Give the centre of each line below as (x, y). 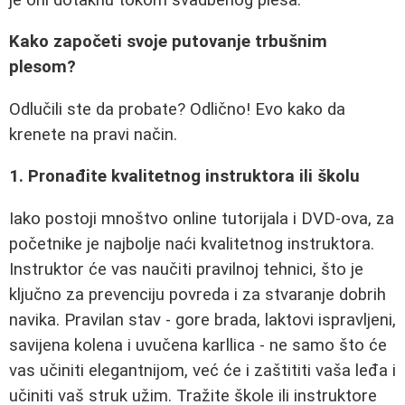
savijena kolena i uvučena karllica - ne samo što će (198, 346)
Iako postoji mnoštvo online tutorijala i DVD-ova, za (202, 219)
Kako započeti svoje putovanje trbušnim (168, 42)
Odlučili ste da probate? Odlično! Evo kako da (177, 109)
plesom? (42, 67)
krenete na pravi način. (93, 134)
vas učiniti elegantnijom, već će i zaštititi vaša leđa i (202, 371)
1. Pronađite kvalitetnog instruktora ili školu (184, 177)
